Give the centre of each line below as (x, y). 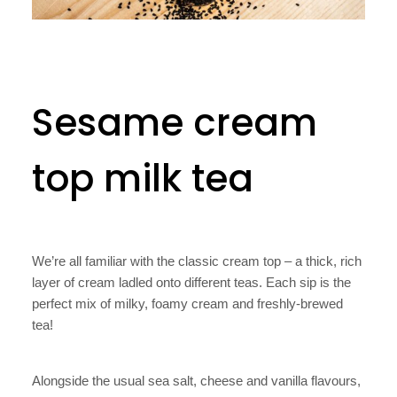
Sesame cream (175, 123)
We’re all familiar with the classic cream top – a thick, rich (197, 261)
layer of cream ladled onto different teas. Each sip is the (191, 283)
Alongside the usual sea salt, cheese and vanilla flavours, (196, 381)
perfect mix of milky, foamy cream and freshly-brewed (187, 304)
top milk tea (143, 179)
